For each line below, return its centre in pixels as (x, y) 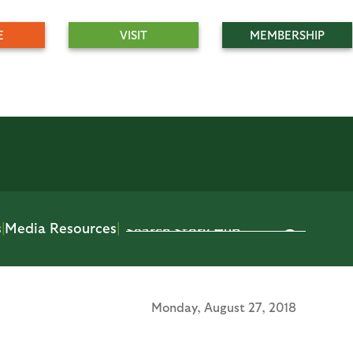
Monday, (178, 307)
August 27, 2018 (250, 307)
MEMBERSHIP (287, 35)
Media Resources (61, 227)
